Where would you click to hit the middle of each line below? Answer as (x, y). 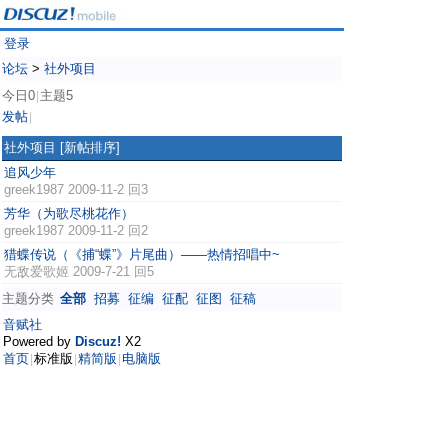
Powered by (39, 341)
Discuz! (98, 341)
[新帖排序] (90, 147)
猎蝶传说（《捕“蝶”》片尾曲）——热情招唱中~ (142, 254)
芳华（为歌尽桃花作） (69, 213)
